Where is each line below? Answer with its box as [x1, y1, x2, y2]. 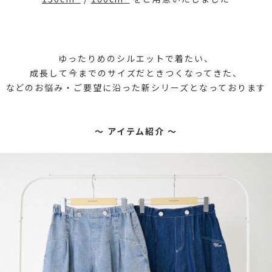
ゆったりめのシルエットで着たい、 [58, 52, 214, 64]
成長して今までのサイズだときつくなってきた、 [29, 66, 243, 79]
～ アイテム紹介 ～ [94, 124, 178, 137]
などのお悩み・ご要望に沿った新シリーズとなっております [5, 81, 267, 93]
